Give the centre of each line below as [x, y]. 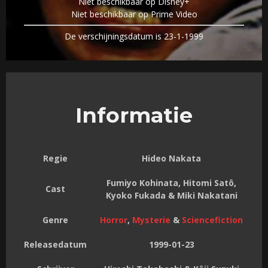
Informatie [134, 115]
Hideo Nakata [171, 159]
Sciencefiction [212, 220]
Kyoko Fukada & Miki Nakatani [171, 196]
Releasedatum [55, 245]
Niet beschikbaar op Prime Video [134, 14]
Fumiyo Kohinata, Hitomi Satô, [171, 183]
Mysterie [151, 220]
